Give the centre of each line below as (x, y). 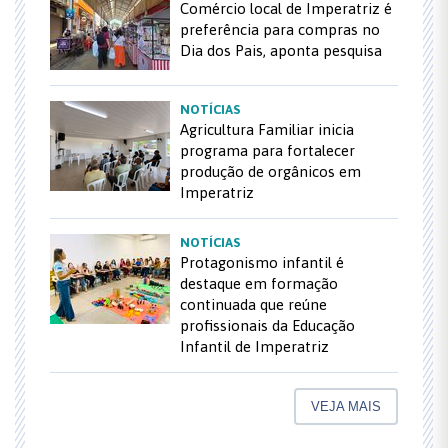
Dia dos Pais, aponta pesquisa (281, 50)
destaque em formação (259, 283)
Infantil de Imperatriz (254, 346)
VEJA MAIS (346, 406)
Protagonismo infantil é (262, 262)
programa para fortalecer (267, 150)
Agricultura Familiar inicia (267, 129)
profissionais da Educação (267, 325)
